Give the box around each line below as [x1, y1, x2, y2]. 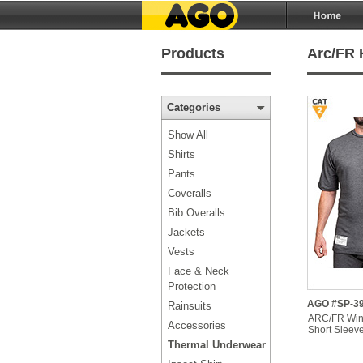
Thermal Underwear [167, 339, 266, 351]
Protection [167, 280, 216, 293]
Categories [166, 101, 220, 113]
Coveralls [167, 187, 211, 199]
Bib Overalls [167, 207, 225, 219]
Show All [167, 129, 208, 141]
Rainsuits [167, 300, 211, 312]
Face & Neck [167, 265, 229, 277]
